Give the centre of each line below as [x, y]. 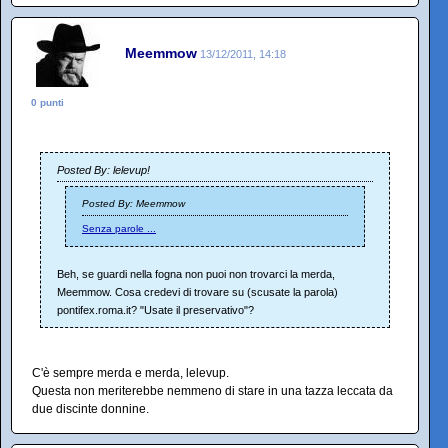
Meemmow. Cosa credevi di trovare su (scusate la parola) [197, 292]
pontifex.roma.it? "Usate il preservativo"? [155, 310]
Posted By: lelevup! [103, 170]
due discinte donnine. [90, 409]
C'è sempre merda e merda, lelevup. [130, 373]
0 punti [47, 103]
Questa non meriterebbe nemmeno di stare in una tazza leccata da [212, 391]
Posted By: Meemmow [133, 204]
